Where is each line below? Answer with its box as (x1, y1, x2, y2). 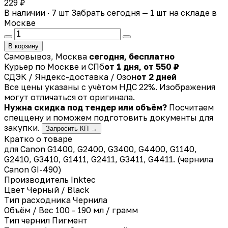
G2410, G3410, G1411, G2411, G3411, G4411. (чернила (4, 154, 213, 164)
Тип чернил (4, 215, 50, 225)
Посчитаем (169, 102, 214, 112)
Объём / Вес (4, 205, 53, 215)
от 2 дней (136, 71, 177, 82)
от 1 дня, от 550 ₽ (104, 61, 179, 72)
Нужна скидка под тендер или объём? (4, 102, 167, 112)
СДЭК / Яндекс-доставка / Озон (4, 71, 136, 82)
